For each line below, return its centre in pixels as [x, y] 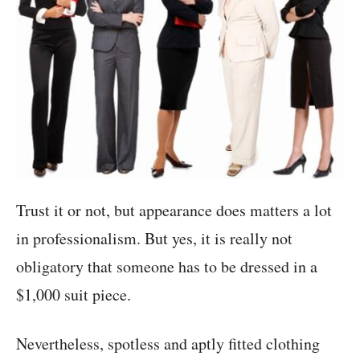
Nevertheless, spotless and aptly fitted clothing [168, 344]
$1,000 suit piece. [74, 295]
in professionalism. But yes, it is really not [154, 239]
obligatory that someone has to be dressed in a [167, 267]
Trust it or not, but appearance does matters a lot [174, 211]
